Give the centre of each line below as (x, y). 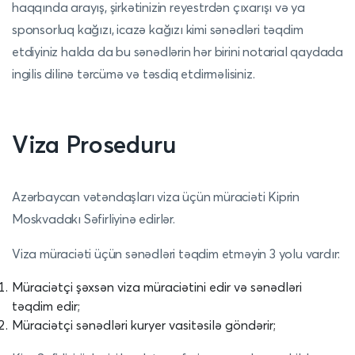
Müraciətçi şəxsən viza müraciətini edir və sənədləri (157, 287)
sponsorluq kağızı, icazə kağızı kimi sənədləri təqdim (158, 29)
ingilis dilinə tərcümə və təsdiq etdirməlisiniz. (134, 74)
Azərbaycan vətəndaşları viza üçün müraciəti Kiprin (156, 197)
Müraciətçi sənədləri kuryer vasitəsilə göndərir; (144, 325)
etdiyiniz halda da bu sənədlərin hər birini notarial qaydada (177, 52)
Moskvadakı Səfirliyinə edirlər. (94, 219)
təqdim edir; (46, 306)
